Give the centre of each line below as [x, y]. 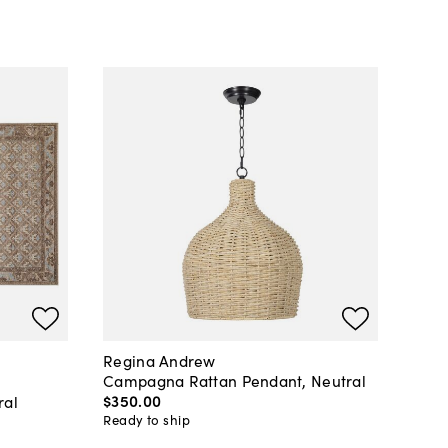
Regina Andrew [159, 360]
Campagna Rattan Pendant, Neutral [234, 380]
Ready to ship [147, 419]
